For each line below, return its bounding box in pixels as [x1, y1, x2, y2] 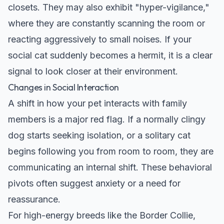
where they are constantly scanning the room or [8, 17, 205, 28]
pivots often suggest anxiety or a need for [8, 177, 180, 188]
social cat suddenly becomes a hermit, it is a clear [8, 49, 212, 60]
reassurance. [8, 193, 60, 204]
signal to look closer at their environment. [8, 65, 178, 76]
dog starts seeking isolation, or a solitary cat [8, 129, 190, 140]
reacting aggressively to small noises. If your [8, 33, 191, 44]
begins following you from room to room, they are [8, 145, 213, 156]
